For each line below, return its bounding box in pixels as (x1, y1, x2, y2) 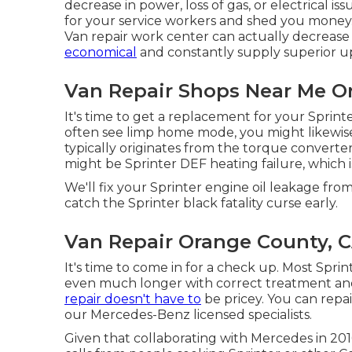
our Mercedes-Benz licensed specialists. (64, 307, 312, 322)
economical (64, 45, 137, 60)
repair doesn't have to (64, 291, 201, 306)
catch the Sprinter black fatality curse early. (64, 196, 338, 211)
